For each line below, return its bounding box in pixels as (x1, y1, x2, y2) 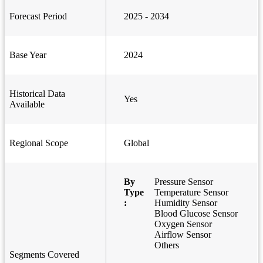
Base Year (9, 50, 46, 60)
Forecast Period (9, 11, 67, 22)
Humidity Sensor (154, 198, 217, 208)
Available (9, 99, 45, 110)
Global (124, 138, 149, 149)
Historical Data (9, 89, 65, 99)
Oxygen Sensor (154, 219, 212, 230)
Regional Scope (9, 138, 68, 149)
